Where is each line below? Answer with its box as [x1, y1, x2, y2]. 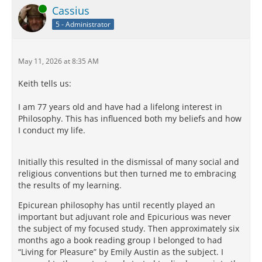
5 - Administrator [56, 19, 111, 30]
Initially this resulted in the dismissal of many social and [18, 156, 239, 168]
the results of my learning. [18, 180, 122, 191]
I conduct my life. [18, 125, 85, 136]
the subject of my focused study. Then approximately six [18, 223, 239, 235]
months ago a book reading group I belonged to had [18, 235, 222, 246]
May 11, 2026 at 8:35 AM [18, 56, 99, 67]
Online [18, 4, 39, 14]
